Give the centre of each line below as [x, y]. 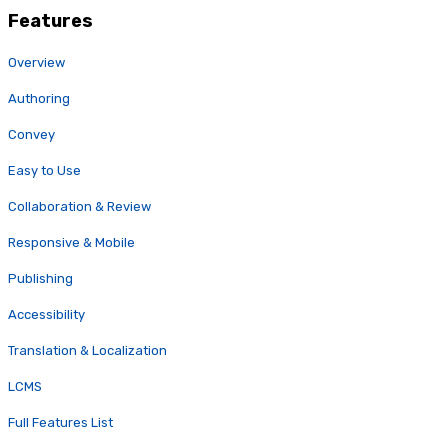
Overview [36, 63]
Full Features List [60, 423]
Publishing [40, 279]
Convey [31, 135]
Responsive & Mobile [71, 243]
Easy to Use [44, 171]
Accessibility [46, 315]
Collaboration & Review [79, 207]
